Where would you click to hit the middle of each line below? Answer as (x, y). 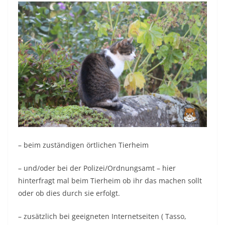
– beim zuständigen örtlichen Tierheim (83, 145)
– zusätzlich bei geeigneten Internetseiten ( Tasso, (102, 216)
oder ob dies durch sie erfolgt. (69, 193)
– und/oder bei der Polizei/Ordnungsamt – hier (97, 168)
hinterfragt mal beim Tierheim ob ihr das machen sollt (110, 181)
